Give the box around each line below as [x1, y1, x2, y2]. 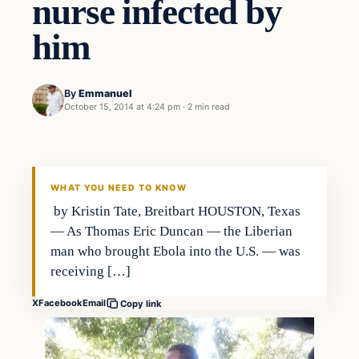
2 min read [188, 102, 230, 113]
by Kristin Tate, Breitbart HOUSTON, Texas [50, 203, 301, 219]
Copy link [120, 297, 162, 309]
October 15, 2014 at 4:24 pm [64, 102, 180, 113]
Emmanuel [79, 87, 132, 100]
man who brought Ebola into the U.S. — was [50, 243, 301, 259]
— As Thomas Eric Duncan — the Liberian [50, 223, 293, 239]
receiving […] [50, 263, 131, 279]
